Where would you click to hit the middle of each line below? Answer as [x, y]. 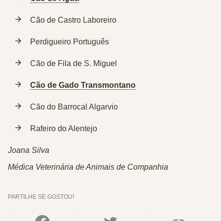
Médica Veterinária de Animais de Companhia [88, 167]
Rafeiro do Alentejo [64, 129]
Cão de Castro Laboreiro [73, 20]
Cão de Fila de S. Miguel [74, 63]
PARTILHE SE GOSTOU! [41, 197]
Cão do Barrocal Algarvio [74, 107]
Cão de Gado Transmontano [83, 85]
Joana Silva [29, 150]
